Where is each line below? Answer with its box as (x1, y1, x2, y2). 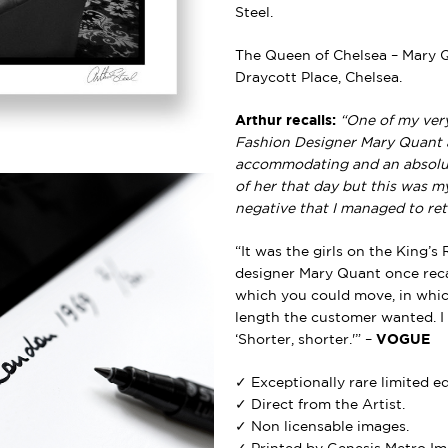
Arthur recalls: (234, 114, 340, 127)
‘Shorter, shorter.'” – (234, 333, 376, 346)
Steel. (234, 6, 273, 19)
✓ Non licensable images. (234, 420, 409, 433)
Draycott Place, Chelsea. (234, 71, 402, 84)
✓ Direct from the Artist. (234, 398, 405, 411)
